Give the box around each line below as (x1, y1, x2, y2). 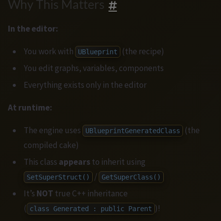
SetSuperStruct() (27, 173, 90, 182)
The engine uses (24, 125, 82, 136)
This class (24, 156, 59, 168)
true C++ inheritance (53, 188, 128, 199)
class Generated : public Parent (30, 205, 152, 213)
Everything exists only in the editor (24, 79, 147, 91)
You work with (24, 46, 75, 57)
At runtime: (8, 102, 52, 113)
